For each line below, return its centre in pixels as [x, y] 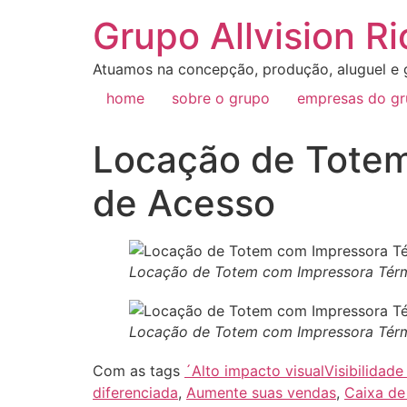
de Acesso [184, 203]
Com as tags [139, 371]
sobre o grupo [221, 98]
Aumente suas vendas [261, 392]
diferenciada [135, 392]
